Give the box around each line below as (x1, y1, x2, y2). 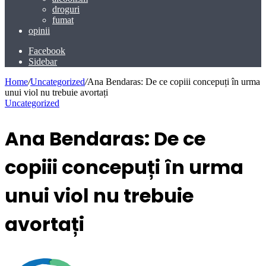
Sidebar (28, 56, 57, 66)
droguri (52, 4, 80, 14)
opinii (28, 26, 50, 36)
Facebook (28, 46, 65, 56)
